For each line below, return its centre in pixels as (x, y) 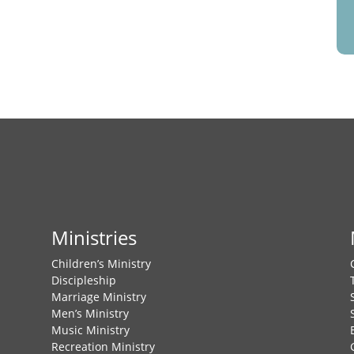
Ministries (94, 238)
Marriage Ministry (98, 297)
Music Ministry (90, 330)
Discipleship (83, 281)
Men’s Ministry (90, 314)
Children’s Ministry (101, 264)
